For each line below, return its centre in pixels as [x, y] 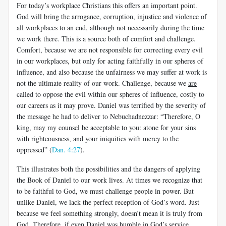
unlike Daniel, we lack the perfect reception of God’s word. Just [108, 202]
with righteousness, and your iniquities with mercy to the [98, 138]
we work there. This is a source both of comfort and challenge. [106, 38]
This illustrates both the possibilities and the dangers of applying [108, 168]
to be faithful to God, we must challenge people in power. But [105, 191]
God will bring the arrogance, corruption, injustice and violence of [112, 16]
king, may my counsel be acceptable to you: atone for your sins [106, 127]
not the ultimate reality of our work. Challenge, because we [102, 83]
